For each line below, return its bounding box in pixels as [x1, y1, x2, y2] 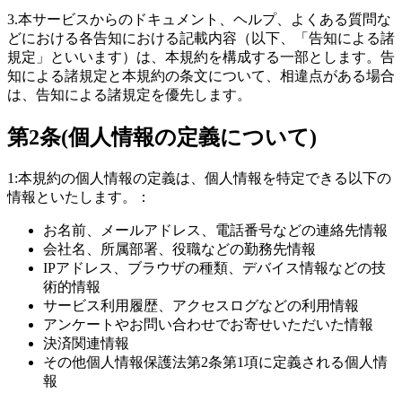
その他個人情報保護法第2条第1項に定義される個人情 [43, 354, 388, 370]
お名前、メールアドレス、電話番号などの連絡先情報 [43, 222, 388, 238]
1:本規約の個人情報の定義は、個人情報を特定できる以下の [7, 170, 391, 186]
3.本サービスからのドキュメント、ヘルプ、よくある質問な [7, 11, 391, 27]
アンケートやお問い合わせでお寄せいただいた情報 [43, 316, 373, 332]
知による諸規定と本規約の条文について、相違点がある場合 [7, 67, 395, 83]
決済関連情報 [43, 335, 129, 351]
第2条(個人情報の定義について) [7, 125, 317, 149]
